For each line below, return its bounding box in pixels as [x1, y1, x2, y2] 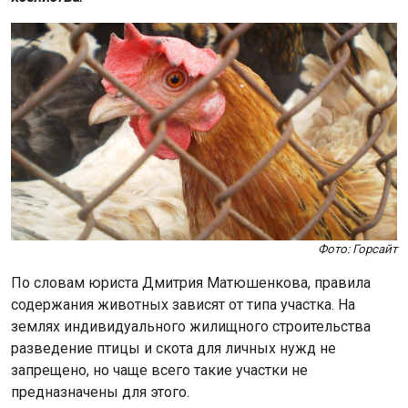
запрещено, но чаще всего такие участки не [11, 361, 308, 379]
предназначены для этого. [11, 382, 189, 401]
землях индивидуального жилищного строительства [11, 317, 371, 335]
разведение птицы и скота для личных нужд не [11, 339, 336, 357]
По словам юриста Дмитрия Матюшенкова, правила [11, 273, 371, 291]
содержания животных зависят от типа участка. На [11, 295, 355, 313]
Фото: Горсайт [318, 241, 397, 256]
